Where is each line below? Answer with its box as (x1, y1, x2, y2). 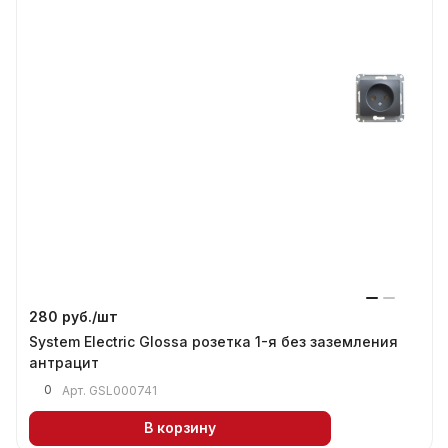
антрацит (29, 353, 99, 371)
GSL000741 (89, 382, 157, 398)
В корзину (144, 419, 216, 437)
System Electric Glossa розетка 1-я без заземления (29, 332, 398, 350)
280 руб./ (29, 307, 97, 325)
